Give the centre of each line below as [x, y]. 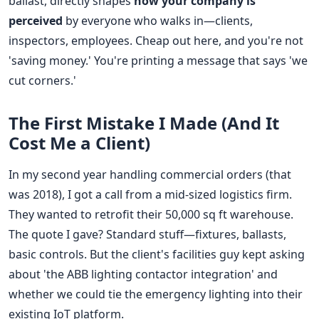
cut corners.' [42, 80]
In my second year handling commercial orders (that [150, 174]
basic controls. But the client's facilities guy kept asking [157, 254]
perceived [36, 20]
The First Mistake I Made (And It [144, 122]
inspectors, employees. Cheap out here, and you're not [156, 40]
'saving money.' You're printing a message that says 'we [158, 60]
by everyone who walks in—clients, [158, 20]
